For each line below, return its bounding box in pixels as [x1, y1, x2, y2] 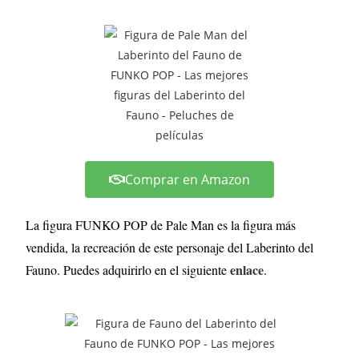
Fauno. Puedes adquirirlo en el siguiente [26, 260, 231, 278]
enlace [230, 260, 264, 279]
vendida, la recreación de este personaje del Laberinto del [26, 238, 314, 256]
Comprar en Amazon [125, 170, 250, 188]
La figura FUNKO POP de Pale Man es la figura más [26, 216, 296, 233]
